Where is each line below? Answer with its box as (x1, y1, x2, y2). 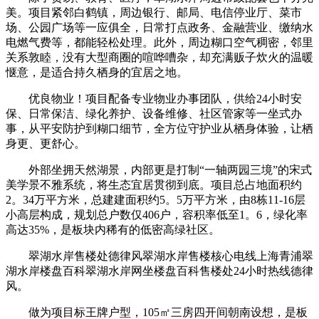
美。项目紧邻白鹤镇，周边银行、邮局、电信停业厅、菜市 (6, 6, 302, 19)
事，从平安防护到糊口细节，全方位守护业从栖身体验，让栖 (6, 122, 313, 135)
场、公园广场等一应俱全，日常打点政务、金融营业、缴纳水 (6, 21, 313, 33)
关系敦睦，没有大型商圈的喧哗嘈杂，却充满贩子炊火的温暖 (6, 51, 313, 63)
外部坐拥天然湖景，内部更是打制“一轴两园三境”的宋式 (6, 163, 312, 176)
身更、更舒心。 (6, 137, 85, 150)
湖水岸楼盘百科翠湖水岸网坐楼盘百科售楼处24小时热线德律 (6, 264, 313, 277)
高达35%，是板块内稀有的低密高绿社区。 (6, 223, 220, 236)
